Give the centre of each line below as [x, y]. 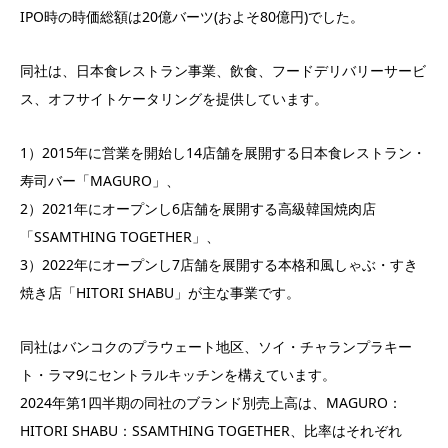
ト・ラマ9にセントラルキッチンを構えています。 [178, 374]
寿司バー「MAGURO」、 [100, 180]
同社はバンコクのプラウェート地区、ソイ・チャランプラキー [216, 346]
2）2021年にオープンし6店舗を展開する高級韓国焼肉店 [198, 208]
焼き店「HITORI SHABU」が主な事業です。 [160, 292]
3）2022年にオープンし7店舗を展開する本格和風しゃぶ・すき [219, 264]
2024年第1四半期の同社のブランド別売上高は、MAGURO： [211, 402]
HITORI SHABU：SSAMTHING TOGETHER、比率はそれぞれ [211, 430]
